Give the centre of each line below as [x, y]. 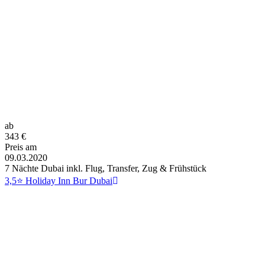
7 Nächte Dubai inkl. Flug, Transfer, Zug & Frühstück [106, 168]
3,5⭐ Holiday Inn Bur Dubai [59, 180]
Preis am [21, 147]
